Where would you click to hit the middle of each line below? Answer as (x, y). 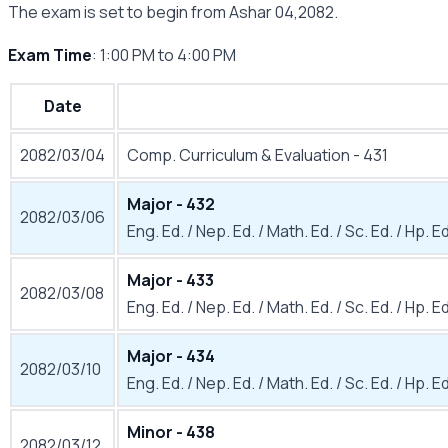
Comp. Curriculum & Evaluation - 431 (257, 155)
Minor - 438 (171, 432)
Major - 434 (171, 356)
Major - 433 (170, 280)
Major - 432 (171, 204)
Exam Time (50, 55)
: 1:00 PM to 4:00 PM (164, 55)
